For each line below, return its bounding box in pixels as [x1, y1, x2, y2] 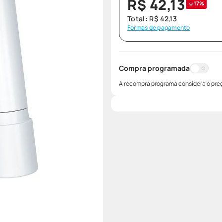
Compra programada [119, 63, 190, 73]
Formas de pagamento [127, 23, 190, 32]
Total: [127, 14, 150, 23]
